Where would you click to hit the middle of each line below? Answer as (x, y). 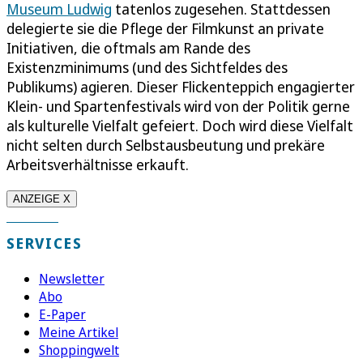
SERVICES (45, 243)
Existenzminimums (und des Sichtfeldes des (147, 67)
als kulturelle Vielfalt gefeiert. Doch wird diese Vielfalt (180, 125)
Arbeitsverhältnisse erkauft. (98, 164)
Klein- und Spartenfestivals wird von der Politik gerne (178, 106)
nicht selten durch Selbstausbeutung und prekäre (166, 145)
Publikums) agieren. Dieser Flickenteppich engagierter (181, 86)
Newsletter (72, 278)
